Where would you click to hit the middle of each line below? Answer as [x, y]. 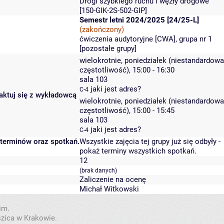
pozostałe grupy [108, 49]
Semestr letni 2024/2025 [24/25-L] [139, 20]
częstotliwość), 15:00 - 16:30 [127, 70]
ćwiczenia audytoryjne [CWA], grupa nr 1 [146, 39]
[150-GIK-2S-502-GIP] [113, 11]
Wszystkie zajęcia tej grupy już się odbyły [148, 142]
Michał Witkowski [109, 189]
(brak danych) [98, 171]
